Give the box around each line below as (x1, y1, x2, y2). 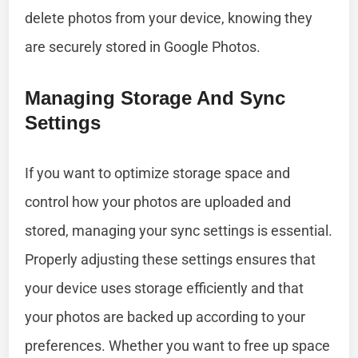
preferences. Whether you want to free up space (25, 336, 331, 354)
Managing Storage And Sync (25, 86, 286, 109)
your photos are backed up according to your (25, 308, 306, 325)
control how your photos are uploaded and (25, 193, 292, 210)
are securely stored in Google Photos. (25, 38, 261, 55)
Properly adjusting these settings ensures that (25, 250, 316, 268)
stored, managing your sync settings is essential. (25, 221, 333, 239)
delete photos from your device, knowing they (25, 9, 313, 26)
